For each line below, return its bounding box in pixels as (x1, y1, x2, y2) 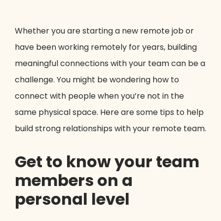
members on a (15, 169, 133, 192)
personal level (15, 188, 130, 211)
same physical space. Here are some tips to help (15, 107, 204, 118)
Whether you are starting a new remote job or (15, 25, 194, 37)
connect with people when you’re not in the (15, 90, 184, 102)
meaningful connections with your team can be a (15, 58, 205, 70)
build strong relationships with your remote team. (15, 123, 206, 135)
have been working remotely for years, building (15, 41, 197, 53)
